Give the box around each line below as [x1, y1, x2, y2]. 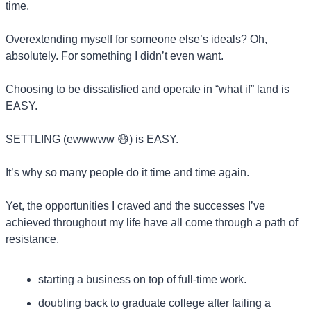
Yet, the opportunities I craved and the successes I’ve [6, 199, 265, 212]
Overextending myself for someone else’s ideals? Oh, [6, 33, 267, 45]
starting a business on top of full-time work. [38, 273, 246, 285]
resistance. [6, 233, 59, 245]
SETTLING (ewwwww [6, 133, 117, 145]
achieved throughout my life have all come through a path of [6, 216, 298, 228]
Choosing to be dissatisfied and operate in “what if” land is [6, 83, 289, 95]
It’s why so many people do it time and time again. [6, 166, 249, 178]
